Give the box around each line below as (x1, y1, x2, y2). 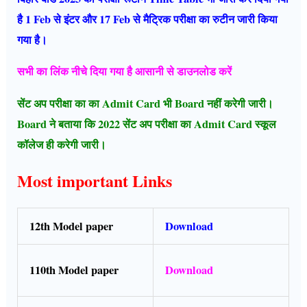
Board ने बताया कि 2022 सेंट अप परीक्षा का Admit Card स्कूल (17, 115, 277, 132)
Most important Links (17, 169, 173, 193)
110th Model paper (29, 261, 122, 278)
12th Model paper (29, 217, 116, 234)
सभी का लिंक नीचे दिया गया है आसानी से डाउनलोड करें (17, 63, 232, 80)
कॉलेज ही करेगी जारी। (17, 136, 110, 153)
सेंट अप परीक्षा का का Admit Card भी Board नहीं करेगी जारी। (17, 95, 278, 112)
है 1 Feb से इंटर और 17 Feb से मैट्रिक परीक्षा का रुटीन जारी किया (17, 10, 278, 27)
